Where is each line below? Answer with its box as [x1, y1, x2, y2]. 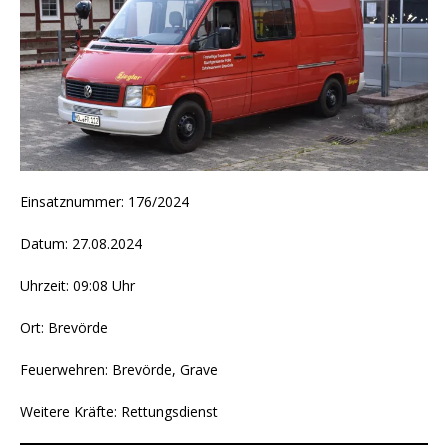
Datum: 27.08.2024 [20, 234, 142, 254]
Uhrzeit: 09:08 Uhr [20, 276, 135, 296]
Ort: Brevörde [20, 318, 108, 338]
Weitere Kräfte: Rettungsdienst [20, 402, 218, 422]
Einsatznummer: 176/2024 [20, 192, 189, 212]
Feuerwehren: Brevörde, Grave [20, 360, 218, 380]
